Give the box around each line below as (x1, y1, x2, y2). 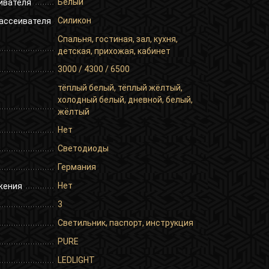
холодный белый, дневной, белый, (58, 94, 193, 104)
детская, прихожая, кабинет (58, 46, 171, 56)
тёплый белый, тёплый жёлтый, (58, 82, 183, 92)
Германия (58, 162, 96, 172)
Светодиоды (58, 143, 109, 153)
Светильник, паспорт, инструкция (58, 217, 193, 228)
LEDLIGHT (58, 255, 95, 265)
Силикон (58, 15, 91, 25)
